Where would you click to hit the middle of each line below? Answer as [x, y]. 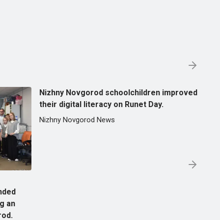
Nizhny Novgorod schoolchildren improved [118, 93]
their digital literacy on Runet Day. [101, 104]
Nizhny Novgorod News [77, 120]
